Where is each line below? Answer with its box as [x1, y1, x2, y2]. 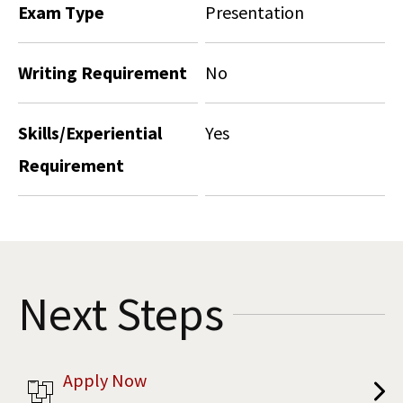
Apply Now [63, 368, 147, 391]
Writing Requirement [18, 60, 187, 84]
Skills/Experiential [18, 121, 162, 144]
